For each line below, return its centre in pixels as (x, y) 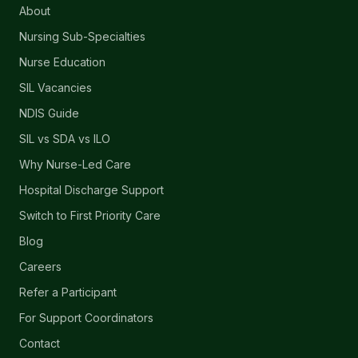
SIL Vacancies (56, 88)
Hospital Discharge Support (91, 190)
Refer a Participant (68, 292)
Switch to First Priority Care (90, 215)
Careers (40, 267)
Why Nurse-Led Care (75, 164)
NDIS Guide (49, 113)
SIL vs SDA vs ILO (65, 139)
